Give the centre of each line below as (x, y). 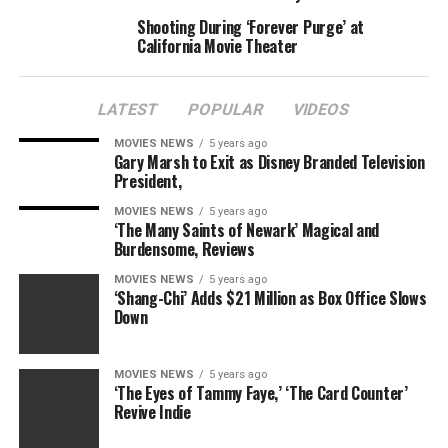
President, (147, 181)
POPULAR (226, 109)
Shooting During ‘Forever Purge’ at (250, 27)
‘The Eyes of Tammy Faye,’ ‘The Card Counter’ (260, 393)
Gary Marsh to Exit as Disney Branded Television (269, 162)
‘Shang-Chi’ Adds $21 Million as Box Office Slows (270, 298)
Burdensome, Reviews (184, 249)
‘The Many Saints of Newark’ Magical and (246, 230)
